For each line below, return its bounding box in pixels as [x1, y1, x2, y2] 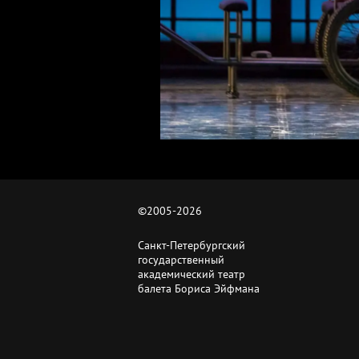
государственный [138, 252, 224, 267]
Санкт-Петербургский [138, 237, 245, 252]
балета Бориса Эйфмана [138, 280, 260, 296]
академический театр [138, 266, 245, 281]
